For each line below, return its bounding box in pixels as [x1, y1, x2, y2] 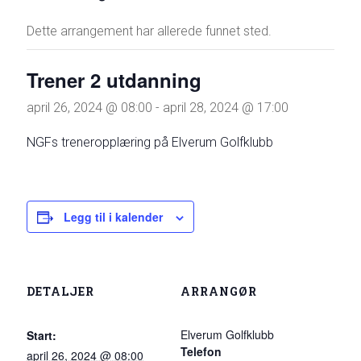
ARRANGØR [180, 284, 257, 299]
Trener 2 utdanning [27, 66, 202, 93]
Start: [27, 327, 57, 343]
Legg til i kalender [64, 209, 164, 225]
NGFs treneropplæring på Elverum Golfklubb [27, 135, 274, 150]
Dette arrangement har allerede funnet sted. [27, 23, 272, 39]
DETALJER [27, 284, 95, 299]
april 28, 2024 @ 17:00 [163, 100, 289, 115]
